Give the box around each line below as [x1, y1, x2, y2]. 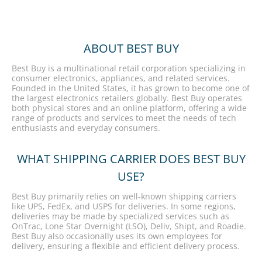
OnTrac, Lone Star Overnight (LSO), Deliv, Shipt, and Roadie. [12, 220, 246, 232]
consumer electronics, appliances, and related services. [12, 73, 230, 84]
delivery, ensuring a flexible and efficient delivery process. [12, 240, 240, 251]
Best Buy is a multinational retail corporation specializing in [12, 63, 246, 74]
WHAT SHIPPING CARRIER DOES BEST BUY [16, 151, 246, 167]
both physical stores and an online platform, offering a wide [12, 102, 247, 113]
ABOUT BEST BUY [83, 40, 179, 56]
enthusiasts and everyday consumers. [12, 122, 160, 133]
